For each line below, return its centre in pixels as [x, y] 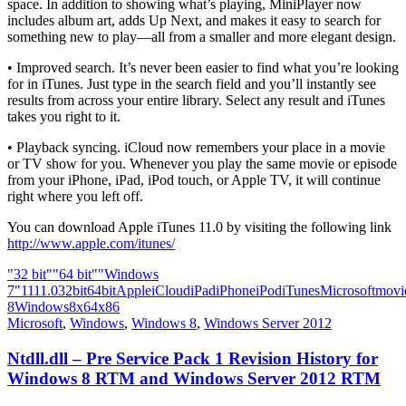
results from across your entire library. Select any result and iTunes [196, 101]
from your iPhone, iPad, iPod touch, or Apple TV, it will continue [194, 180]
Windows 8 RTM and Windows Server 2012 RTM [194, 378]
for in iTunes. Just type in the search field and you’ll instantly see [192, 84]
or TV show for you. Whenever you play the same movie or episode [202, 164]
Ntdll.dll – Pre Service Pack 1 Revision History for [193, 358]
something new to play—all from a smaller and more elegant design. [202, 37]
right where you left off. [75, 197]
